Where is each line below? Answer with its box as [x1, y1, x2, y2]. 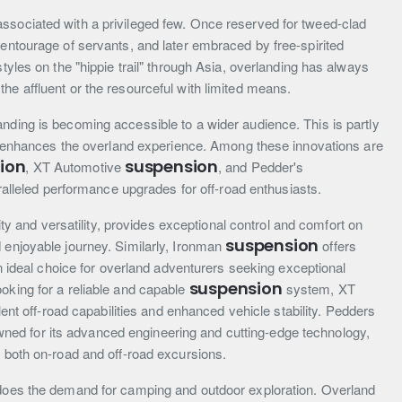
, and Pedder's [218, 157, 304, 177]
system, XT [282, 279, 355, 299]
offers [319, 236, 356, 256]
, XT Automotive [25, 157, 126, 177]
